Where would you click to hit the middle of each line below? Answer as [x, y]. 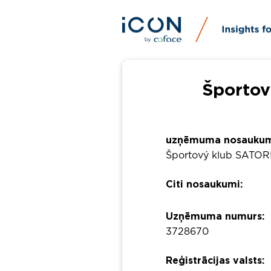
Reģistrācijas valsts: [215, 261]
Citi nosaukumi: [204, 185]
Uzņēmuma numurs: [215, 217]
